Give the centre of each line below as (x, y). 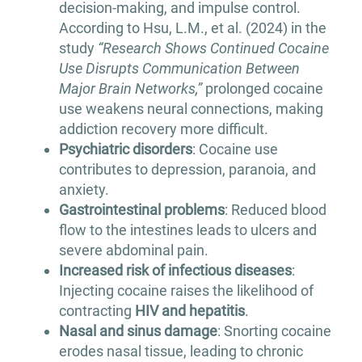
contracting (97, 311)
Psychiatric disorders (125, 149)
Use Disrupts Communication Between (179, 69)
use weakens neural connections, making (191, 109)
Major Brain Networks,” (130, 89)
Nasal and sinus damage (138, 331)
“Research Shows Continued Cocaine (213, 48)
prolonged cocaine (262, 89)
